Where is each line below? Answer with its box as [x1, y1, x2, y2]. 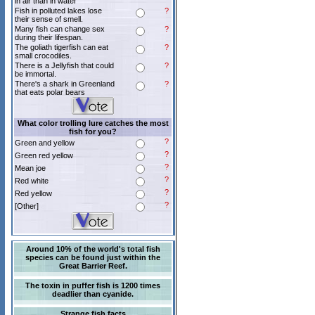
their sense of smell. [15, 15, 83, 23]
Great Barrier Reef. [58, 262, 127, 270]
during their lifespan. [15, 33, 83, 41]
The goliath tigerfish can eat [15, 43, 108, 51]
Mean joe [15, 164, 46, 172]
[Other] [15, 202, 39, 210]
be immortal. [15, 70, 56, 78]
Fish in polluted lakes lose [15, 6, 102, 15]
